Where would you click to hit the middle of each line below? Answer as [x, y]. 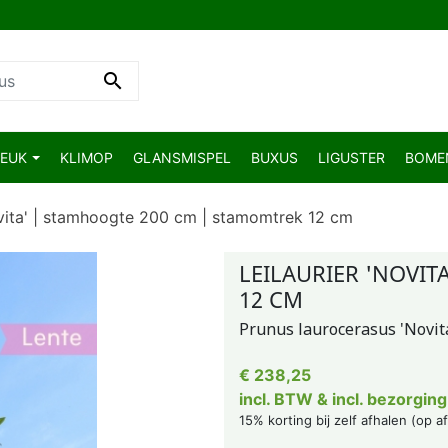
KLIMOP [86, 157]
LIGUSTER [351, 157]
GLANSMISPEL [182, 157]
